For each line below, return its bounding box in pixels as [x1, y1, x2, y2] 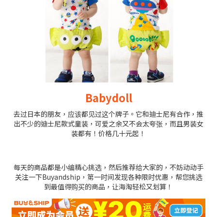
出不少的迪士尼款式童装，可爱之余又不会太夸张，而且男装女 [14, 118, 203, 128]
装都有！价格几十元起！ [71, 128, 146, 138]
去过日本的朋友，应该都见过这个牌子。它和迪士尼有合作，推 [14, 108, 203, 119]
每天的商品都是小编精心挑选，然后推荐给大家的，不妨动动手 [14, 162, 203, 172]
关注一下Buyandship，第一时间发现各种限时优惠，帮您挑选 [15, 171, 202, 182]
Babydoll [85, 89, 132, 105]
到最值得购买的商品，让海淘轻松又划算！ [44, 181, 173, 191]
